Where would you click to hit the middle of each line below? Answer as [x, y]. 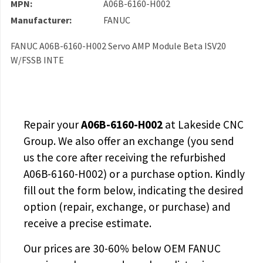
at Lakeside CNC [203, 125]
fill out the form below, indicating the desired [133, 190]
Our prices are [58, 248]
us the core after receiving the [96, 158]
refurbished [198, 158]
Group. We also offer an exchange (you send [129, 141]
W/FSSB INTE [37, 60]
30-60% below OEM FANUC [156, 248]
